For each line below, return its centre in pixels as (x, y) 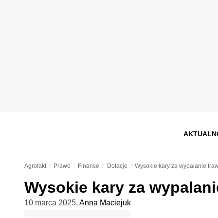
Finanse (89, 166)
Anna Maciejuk (105, 203)
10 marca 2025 (50, 203)
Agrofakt (35, 166)
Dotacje (117, 166)
